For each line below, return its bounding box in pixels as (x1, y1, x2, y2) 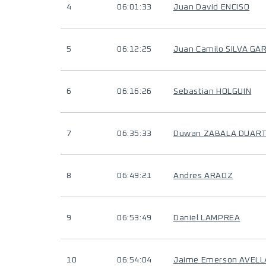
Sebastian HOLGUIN (173, 87, 252, 96)
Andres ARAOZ (173, 172, 233, 180)
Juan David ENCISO (173, 3, 250, 11)
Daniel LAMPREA (173, 214, 240, 222)
